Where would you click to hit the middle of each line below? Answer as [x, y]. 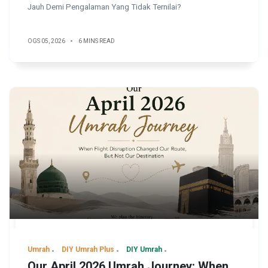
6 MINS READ [97, 41]
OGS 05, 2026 [46, 41]
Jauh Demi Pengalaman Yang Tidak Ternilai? [104, 7]
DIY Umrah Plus [88, 249]
